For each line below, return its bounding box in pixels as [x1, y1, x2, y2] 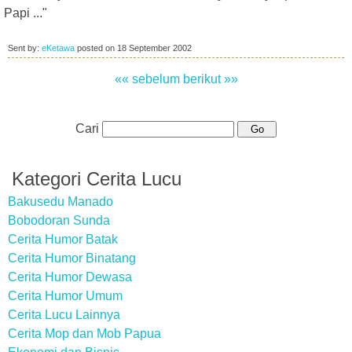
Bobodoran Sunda [8, 214, 110, 227]
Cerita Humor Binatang [8, 251, 136, 265]
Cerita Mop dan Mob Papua [8, 327, 161, 340]
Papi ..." [4, 6, 47, 20]
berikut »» [182, 72, 238, 86]
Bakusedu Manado [8, 195, 113, 208]
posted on [75, 43, 117, 53]
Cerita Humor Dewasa [8, 270, 132, 284]
